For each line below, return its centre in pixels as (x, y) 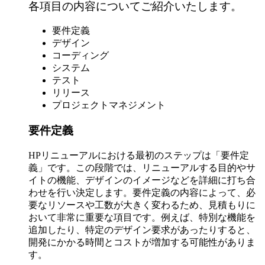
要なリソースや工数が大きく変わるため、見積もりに (142, 205)
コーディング (80, 56)
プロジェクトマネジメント (109, 105)
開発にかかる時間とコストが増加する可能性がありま (142, 242)
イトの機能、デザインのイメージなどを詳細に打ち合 (142, 180)
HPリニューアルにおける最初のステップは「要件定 (139, 155)
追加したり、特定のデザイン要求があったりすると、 (142, 230)
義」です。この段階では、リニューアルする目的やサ (142, 167)
